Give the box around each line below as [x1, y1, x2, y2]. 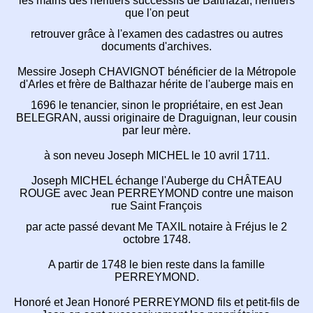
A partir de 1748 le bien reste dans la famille [48, 258, 265, 270]
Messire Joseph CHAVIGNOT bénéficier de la [17, 65, 247, 78]
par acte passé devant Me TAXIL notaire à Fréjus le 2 [26, 220, 287, 233]
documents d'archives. [101, 40, 212, 52]
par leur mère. [122, 124, 191, 136]
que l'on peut [124, 6, 189, 19]
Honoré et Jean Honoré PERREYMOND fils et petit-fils [13, 296, 287, 308]
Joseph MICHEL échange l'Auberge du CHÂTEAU [31, 174, 282, 187]
